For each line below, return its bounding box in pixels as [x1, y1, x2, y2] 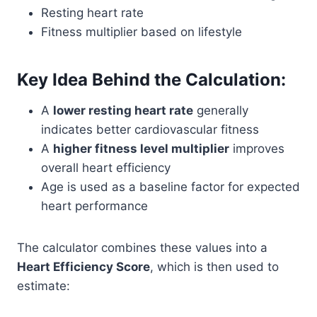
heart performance [41, 199, 148, 213]
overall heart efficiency [41, 161, 171, 175]
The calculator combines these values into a [17, 241, 267, 255]
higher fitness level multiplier [53, 142, 229, 156]
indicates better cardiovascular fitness [41, 122, 259, 137]
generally [193, 103, 248, 117]
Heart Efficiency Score [17, 260, 150, 274]
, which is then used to [150, 260, 279, 274]
